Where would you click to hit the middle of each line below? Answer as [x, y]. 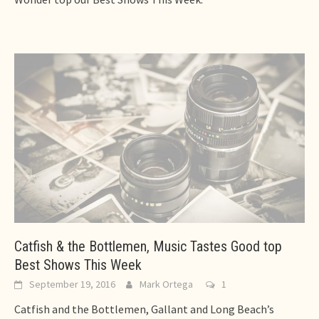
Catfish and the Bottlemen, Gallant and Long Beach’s [144, 309]
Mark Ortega [166, 284]
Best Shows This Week [78, 265]
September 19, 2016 [72, 284]
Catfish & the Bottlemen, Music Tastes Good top [148, 247]
